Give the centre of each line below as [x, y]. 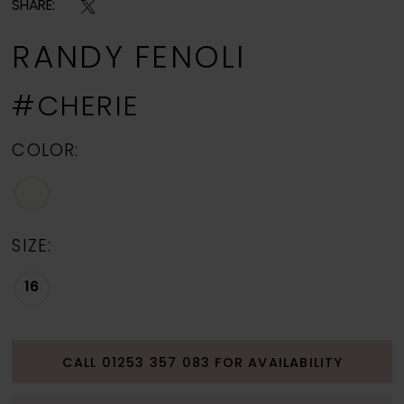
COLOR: [45, 152]
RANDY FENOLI [129, 60]
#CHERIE [75, 108]
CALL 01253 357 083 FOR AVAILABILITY [202, 363]
